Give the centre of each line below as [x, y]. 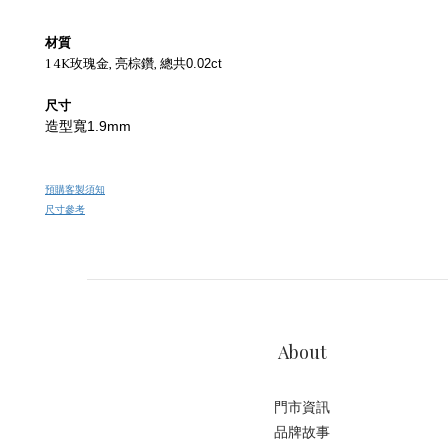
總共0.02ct [191, 63]
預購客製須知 [75, 189]
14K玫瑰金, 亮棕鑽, [102, 64]
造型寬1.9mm [88, 126]
